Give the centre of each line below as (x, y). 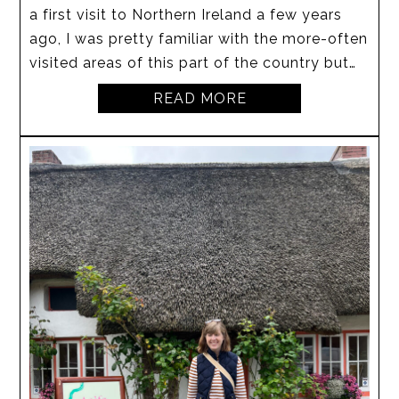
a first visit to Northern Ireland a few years (186, 14)
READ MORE (199, 98)
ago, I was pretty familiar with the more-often (199, 38)
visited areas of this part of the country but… (193, 62)
